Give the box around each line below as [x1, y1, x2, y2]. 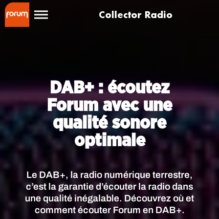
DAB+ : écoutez [49, 79, 170, 97]
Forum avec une [47, 97, 172, 114]
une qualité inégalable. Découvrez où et [25, 193, 194, 203]
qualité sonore [53, 114, 166, 132]
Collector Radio [98, 8, 173, 21]
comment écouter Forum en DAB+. [34, 205, 185, 215]
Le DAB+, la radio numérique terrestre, [26, 170, 193, 180]
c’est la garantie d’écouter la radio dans [26, 181, 193, 192]
